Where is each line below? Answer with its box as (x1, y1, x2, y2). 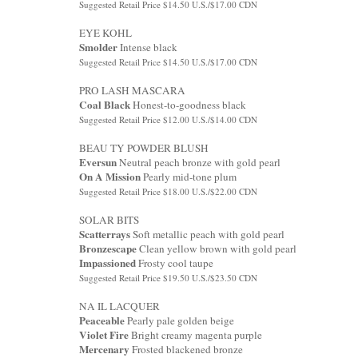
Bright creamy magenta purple (131, 327, 262, 342)
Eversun (79, 153, 119, 170)
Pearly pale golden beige (127, 312, 234, 328)
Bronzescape (79, 240, 137, 257)
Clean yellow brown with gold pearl (137, 241, 296, 256)
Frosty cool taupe (136, 255, 213, 270)
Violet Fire (79, 326, 131, 343)
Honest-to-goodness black (130, 97, 246, 112)
